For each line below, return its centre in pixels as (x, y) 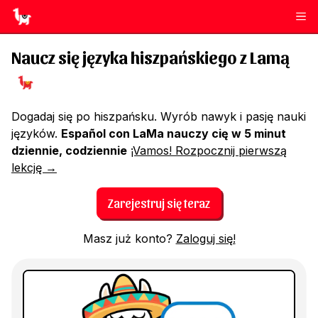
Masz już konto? (129, 238)
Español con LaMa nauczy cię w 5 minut (174, 133)
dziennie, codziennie (69, 150)
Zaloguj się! (205, 238)
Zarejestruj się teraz (159, 203)
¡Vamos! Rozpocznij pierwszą (209, 150)
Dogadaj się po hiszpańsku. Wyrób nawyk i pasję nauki (159, 116)
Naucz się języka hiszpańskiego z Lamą (150, 57)
